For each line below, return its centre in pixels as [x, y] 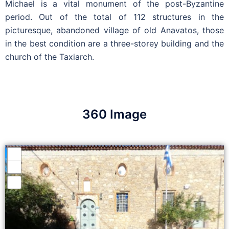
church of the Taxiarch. [50, 56]
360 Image [114, 114]
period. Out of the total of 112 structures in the [114, 17]
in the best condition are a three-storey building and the [114, 43]
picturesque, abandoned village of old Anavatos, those [114, 30]
